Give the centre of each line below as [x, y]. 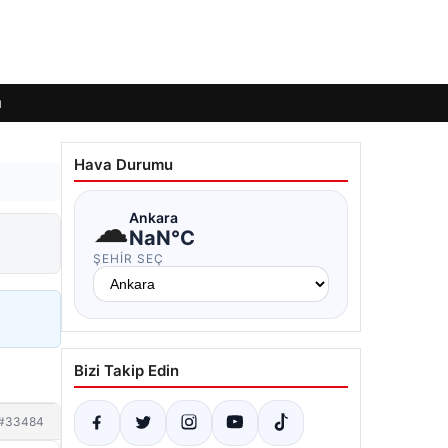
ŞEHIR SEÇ [128, 258]
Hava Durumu [123, 164]
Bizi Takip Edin [126, 370]
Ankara [153, 217]
